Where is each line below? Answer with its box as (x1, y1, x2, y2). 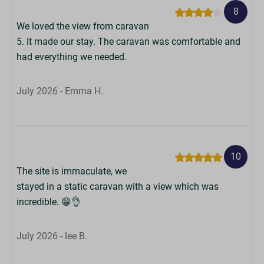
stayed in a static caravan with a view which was (16, 181, 219, 192)
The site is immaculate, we (16, 166, 127, 177)
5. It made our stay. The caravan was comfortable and (16, 36, 240, 47)
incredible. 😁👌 (16, 196, 81, 207)
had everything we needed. (16, 51, 127, 62)
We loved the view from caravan (16, 21, 149, 32)
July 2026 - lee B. (16, 230, 87, 242)
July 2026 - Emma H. (16, 85, 103, 97)
